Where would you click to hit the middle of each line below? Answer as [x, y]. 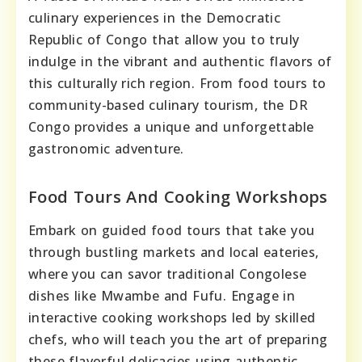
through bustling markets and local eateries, [174, 252]
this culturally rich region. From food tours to [177, 83]
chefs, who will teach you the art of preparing [178, 339]
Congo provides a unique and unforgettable [171, 126]
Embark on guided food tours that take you [172, 230]
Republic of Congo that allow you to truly [164, 39]
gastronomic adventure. [106, 148]
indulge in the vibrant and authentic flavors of [180, 61]
